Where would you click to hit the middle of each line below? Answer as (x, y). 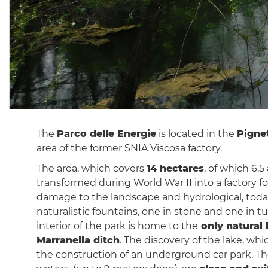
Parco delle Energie (106, 133)
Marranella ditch (78, 240)
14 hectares (175, 168)
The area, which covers (91, 168)
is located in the (196, 133)
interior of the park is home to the (117, 226)
